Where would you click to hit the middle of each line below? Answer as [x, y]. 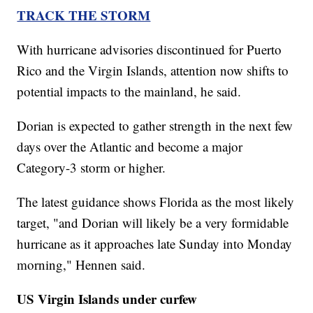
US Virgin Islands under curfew [107, 299]
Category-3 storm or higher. [92, 168]
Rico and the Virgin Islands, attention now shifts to [153, 71]
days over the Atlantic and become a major [130, 147]
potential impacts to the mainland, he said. [129, 92]
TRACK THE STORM [84, 15]
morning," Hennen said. [81, 265]
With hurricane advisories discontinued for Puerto [150, 50]
